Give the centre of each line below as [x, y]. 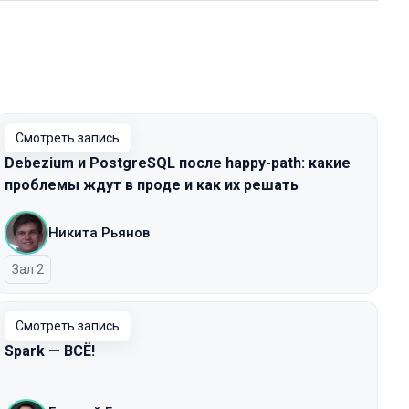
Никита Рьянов [99, 233]
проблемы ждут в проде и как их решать [152, 185]
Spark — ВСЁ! [50, 351]
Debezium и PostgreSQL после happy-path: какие [178, 163]
